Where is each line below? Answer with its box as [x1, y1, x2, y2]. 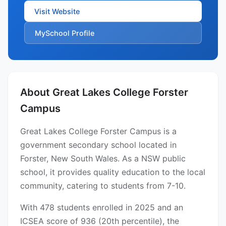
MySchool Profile [35, 28, 94, 37]
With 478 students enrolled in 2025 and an [20, 202, 183, 213]
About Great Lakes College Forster [20, 86, 188, 99]
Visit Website [34, 7, 80, 16]
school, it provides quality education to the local [20, 167, 205, 178]
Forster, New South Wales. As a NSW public [20, 153, 186, 164]
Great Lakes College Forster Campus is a [20, 126, 177, 137]
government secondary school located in [20, 140, 177, 150]
